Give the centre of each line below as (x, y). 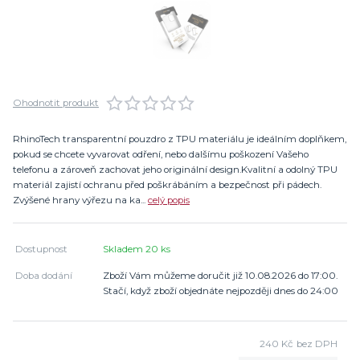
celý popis (169, 200)
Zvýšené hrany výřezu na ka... (80, 200)
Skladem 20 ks (137, 249)
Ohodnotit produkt (56, 103)
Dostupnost (42, 249)
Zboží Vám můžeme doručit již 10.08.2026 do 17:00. (221, 275)
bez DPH (317, 344)
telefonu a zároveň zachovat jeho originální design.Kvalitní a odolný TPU (175, 170)
